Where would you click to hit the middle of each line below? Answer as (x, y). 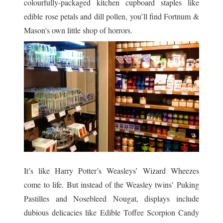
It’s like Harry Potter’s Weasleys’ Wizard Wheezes (111, 171)
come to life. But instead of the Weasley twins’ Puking (111, 185)
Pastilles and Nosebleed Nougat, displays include (111, 199)
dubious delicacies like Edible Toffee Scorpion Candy (111, 213)
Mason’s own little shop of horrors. (78, 30)
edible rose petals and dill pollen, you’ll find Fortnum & (111, 16)
